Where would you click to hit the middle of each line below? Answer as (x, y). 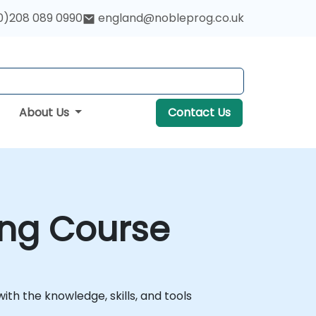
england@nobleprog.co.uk (171, 18)
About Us (45, 113)
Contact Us (199, 113)
